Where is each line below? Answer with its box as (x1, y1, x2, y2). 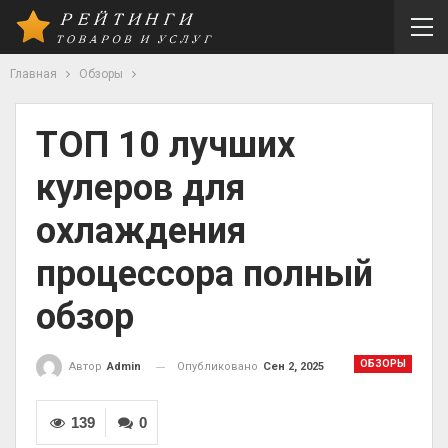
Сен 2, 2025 (263, 360, 324, 373)
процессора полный (36, 253, 373, 295)
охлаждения (36, 210, 246, 252)
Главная (10, 67, 57, 81)
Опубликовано (177, 360, 261, 373)
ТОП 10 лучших (36, 124, 295, 166)
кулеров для (36, 167, 245, 209)
